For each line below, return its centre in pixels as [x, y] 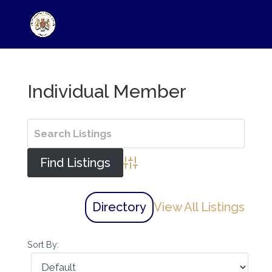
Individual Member [107, 91]
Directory [120, 207]
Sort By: [43, 244]
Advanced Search [163, 170]
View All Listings [199, 207]
